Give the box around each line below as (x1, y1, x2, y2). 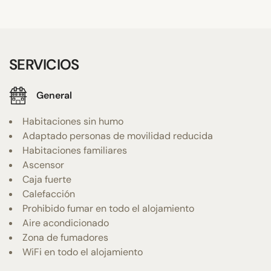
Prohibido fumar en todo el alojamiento (22, 201, 194, 215)
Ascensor (22, 158, 64, 171)
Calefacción (22, 187, 75, 200)
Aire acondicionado (22, 216, 109, 229)
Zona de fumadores (22, 230, 108, 244)
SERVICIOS (9, 54, 79, 74)
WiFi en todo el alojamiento (22, 245, 143, 258)
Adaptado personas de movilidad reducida (22, 129, 213, 142)
